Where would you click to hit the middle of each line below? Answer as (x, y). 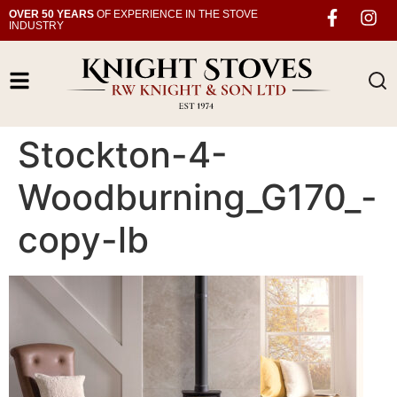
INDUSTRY (36, 26)
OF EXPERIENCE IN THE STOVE (176, 14)
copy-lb (83, 239)
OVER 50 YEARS (51, 14)
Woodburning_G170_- (198, 197)
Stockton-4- (123, 154)
